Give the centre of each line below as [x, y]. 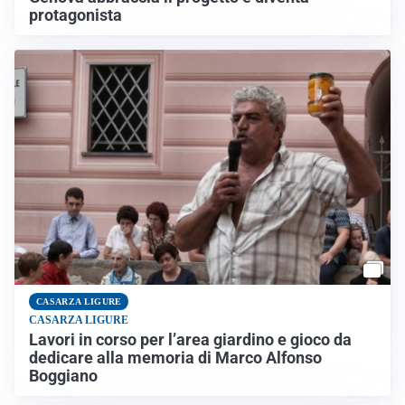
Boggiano [63, 376]
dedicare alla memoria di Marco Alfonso [175, 358]
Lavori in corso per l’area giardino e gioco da [190, 339]
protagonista [75, 15]
